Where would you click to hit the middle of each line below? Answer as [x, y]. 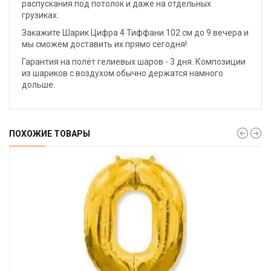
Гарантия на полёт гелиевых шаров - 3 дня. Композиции [134, 62]
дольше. [38, 85]
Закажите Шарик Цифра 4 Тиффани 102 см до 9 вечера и [135, 33]
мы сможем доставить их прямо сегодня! [104, 44]
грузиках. [40, 15]
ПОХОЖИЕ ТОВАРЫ [50, 134]
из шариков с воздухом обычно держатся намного [122, 73]
